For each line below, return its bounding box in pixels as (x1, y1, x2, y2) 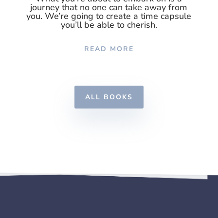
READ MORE (84, 44, 134, 54)
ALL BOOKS (85, 92, 133, 102)
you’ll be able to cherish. (60, 18, 157, 31)
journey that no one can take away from (30, 1, 188, 13)
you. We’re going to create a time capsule (26, 10, 192, 22)
